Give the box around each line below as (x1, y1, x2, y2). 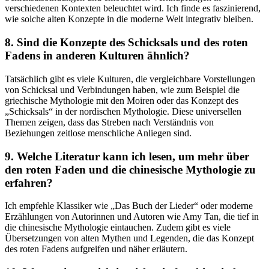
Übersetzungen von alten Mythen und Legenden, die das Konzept (5, 233, 254, 244)
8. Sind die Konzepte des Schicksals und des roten (5, 36, 248, 49)
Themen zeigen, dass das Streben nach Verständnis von (5, 116, 214, 127)
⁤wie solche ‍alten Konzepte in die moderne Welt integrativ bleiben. (5, 14, 253, 25)
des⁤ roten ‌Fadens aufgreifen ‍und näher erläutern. (5, 244, 187, 255)
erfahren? (5, 176, 53, 189)
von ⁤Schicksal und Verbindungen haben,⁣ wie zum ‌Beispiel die (5, 84, 240, 95)
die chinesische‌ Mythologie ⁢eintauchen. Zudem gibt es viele (5, 222, 231, 233)
